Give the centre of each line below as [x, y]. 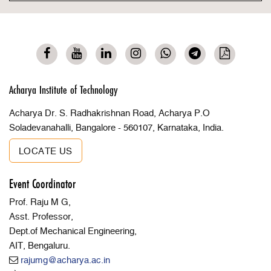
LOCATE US [46, 152]
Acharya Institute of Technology [64, 90]
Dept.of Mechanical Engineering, [73, 231]
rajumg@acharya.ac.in [65, 260]
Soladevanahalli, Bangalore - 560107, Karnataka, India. [116, 128]
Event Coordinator [42, 184]
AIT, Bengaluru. [40, 246]
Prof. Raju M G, [40, 202]
